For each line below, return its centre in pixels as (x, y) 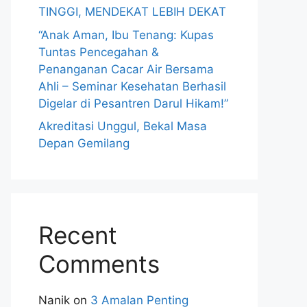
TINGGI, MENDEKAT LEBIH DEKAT (132, 12)
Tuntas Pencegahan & (99, 52)
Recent (78, 235)
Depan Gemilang (84, 143)
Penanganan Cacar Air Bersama (126, 69)
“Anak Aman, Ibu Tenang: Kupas (126, 35)
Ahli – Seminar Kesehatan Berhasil (132, 86)
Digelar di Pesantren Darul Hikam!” (133, 103)
